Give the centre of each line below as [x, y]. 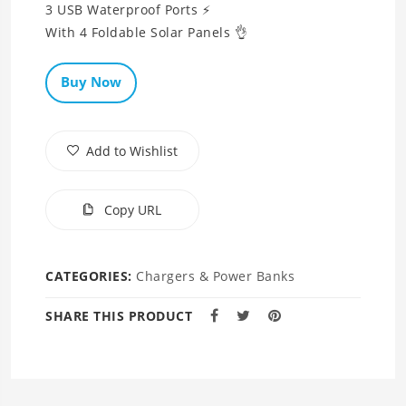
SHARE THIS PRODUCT [119, 316]
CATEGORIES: [91, 276]
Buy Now [91, 82]
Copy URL [131, 210]
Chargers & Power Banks [215, 276]
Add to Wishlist [132, 151]
